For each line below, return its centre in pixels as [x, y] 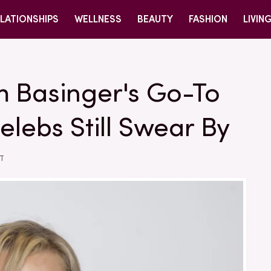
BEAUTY [155, 19]
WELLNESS [98, 19]
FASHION [208, 19]
